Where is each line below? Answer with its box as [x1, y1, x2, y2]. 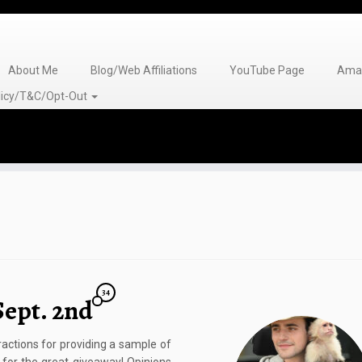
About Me [7, 64, 58, 77]
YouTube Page [229, 64, 305, 77]
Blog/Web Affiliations [90, 64, 197, 77]
